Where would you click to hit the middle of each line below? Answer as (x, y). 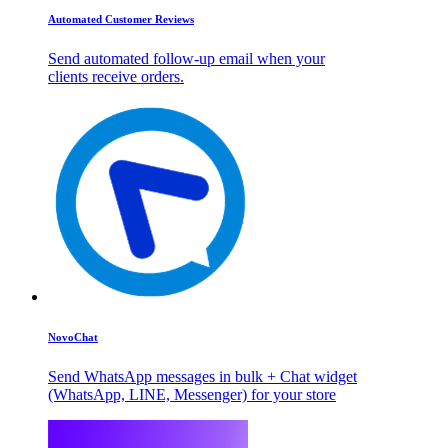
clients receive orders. (116, 76)
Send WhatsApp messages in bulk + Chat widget (202, 376)
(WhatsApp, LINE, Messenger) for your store (192, 394)
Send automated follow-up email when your (186, 58)
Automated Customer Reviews (121, 18)
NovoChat (73, 336)
